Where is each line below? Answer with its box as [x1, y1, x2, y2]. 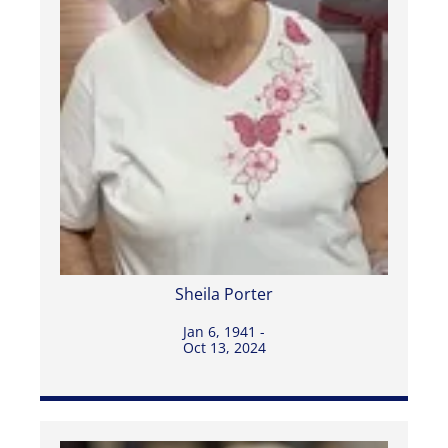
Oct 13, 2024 [182, 337, 266, 357]
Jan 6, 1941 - [183, 321, 265, 341]
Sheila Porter [175, 282, 273, 305]
